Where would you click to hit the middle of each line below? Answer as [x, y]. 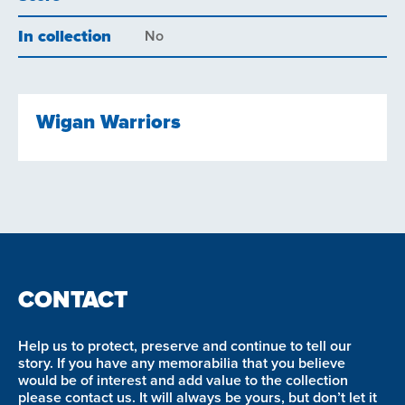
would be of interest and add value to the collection [183, 380]
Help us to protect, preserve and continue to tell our [185, 346]
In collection [65, 37]
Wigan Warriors [108, 123]
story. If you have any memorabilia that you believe [182, 363]
